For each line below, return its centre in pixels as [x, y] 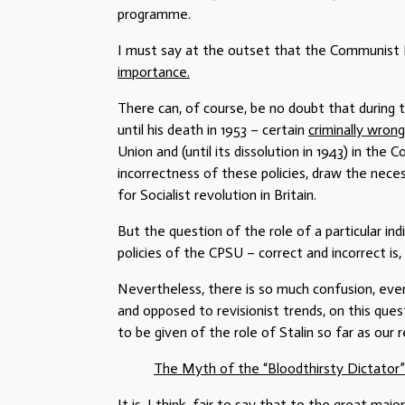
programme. [154, 14]
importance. [154, 71]
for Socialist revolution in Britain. [217, 194]
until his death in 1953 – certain [213, 129]
